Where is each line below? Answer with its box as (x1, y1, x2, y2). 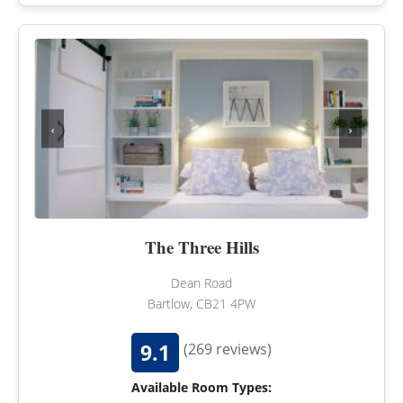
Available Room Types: (131, 379, 272, 397)
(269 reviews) (184, 339, 272, 360)
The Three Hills (144, 235, 259, 260)
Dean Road (171, 274, 232, 292)
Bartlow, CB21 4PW (148, 295, 255, 313)
